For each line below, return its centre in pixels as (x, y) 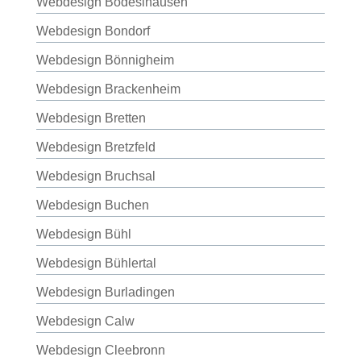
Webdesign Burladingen (105, 292)
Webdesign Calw (85, 321)
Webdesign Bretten (91, 118)
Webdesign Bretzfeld (95, 147)
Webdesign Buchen (92, 205)
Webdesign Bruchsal (95, 176)
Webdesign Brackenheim (108, 89)
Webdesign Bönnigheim (105, 60)
